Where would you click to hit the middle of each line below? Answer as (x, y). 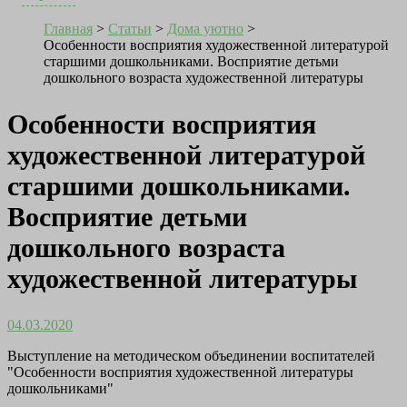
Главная (68, 29)
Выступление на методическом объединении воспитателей (191, 356)
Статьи (130, 29)
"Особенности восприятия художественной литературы (180, 372)
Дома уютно (205, 29)
